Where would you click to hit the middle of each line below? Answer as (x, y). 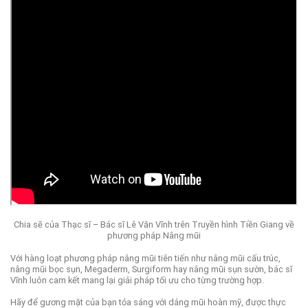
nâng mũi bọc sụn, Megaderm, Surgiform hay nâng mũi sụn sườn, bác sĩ (151, 269)
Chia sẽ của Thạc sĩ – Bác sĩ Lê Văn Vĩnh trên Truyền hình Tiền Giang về (154, 225)
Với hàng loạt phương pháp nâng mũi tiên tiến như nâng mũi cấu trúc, (145, 258)
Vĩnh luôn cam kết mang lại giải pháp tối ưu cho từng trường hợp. (137, 280)
